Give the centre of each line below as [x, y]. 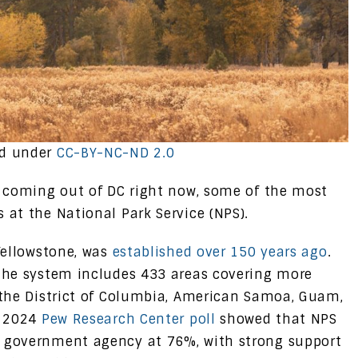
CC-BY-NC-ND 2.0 [115, 153]
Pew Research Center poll [128, 319]
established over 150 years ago [220, 252]
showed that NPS [276, 319]
